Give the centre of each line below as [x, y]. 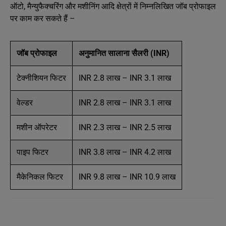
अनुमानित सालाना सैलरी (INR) [124, 53]
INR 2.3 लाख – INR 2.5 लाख [125, 127]
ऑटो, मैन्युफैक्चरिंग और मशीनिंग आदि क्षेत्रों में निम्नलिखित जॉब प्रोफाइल [113, 6]
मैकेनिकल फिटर [40, 177]
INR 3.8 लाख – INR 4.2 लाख [125, 152]
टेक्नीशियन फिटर [41, 78]
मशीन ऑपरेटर [37, 127]
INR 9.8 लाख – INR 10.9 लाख [127, 177]
